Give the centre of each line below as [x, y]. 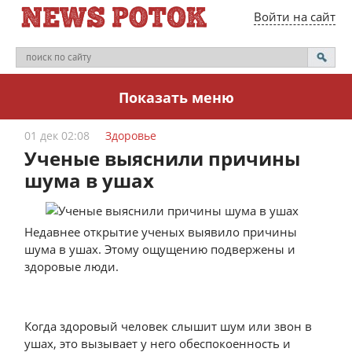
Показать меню [176, 97]
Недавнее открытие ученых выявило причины [161, 232]
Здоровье [131, 136]
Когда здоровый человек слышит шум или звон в [169, 326]
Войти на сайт [294, 16]
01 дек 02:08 [57, 136]
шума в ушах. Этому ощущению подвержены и [160, 249]
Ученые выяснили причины [163, 158]
